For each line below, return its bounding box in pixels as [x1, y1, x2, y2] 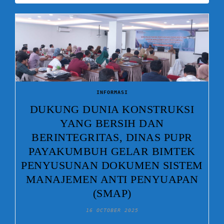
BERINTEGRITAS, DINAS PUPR [31, 131, 192, 144]
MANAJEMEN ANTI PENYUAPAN [25, 173, 198, 186]
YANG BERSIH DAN [60, 117, 164, 130]
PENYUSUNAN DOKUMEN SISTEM [21, 159, 203, 172]
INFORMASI [96, 89, 128, 95]
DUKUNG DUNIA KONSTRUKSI [29, 103, 194, 116]
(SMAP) [92, 187, 131, 200]
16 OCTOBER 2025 [85, 207, 138, 213]
